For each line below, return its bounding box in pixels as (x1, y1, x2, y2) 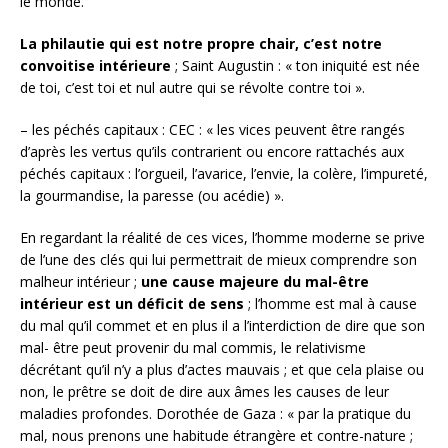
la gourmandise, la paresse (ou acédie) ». (20, 185, 284, 205)
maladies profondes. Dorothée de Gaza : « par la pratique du (20, 403, 411, 423)
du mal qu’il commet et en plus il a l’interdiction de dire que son (20, 315, 425, 335)
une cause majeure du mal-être (141, 271, 369, 291)
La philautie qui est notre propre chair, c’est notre (20, 33, 382, 53)
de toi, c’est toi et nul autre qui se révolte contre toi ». (20, 77, 365, 97)
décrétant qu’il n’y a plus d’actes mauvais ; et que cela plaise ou (20, 359, 424, 379)
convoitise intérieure (20, 55, 171, 75)
